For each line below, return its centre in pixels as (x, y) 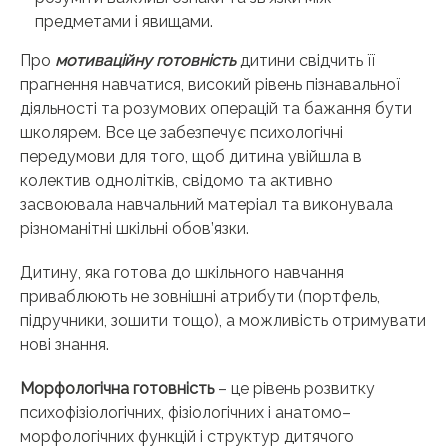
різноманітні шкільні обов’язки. (134, 229)
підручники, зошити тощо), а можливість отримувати (223, 321)
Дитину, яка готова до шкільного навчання (182, 273)
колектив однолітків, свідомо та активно (176, 181)
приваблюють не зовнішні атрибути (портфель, (200, 297)
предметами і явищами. (124, 22)
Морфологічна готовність (117, 389)
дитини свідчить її (305, 61)
